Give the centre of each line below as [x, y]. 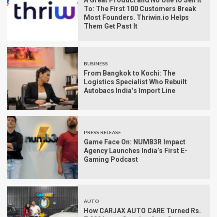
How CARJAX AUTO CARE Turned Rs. [142, 211]
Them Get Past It [111, 26]
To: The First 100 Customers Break [140, 9]
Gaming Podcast [111, 160]
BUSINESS [96, 64]
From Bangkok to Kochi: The [130, 73]
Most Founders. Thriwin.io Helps [136, 18]
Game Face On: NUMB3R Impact [135, 142]
